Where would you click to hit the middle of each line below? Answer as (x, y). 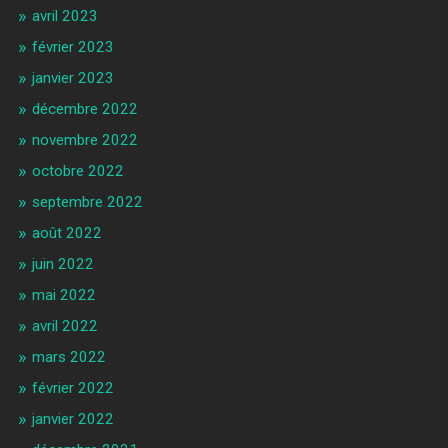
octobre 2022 (77, 170)
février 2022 (72, 387)
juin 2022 (62, 263)
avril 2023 (64, 15)
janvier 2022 (72, 418)
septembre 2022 (87, 201)
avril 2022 (64, 325)
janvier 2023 (72, 77)
